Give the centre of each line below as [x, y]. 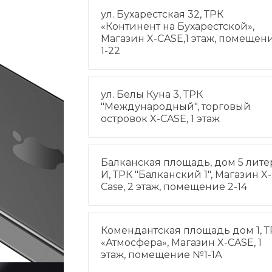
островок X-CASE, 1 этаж [160, 119]
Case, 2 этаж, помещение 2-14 [174, 187]
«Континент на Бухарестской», [177, 26]
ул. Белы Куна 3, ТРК [151, 94]
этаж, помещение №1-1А [161, 255]
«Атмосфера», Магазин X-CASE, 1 [181, 243]
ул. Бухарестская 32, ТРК [162, 14]
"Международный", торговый [175, 107]
